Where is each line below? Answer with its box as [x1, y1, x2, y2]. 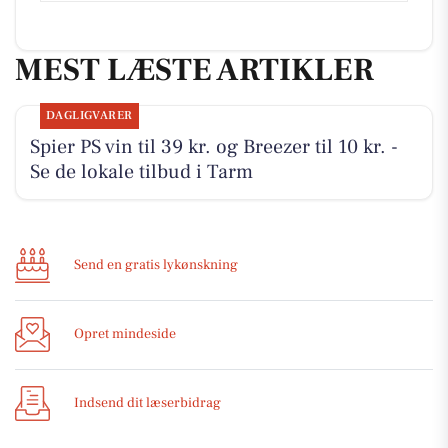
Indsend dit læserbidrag [74, 394, 221, 413]
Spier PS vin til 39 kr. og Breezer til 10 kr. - [29, 134, 398, 161]
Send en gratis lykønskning [74, 256, 238, 275]
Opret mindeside [74, 325, 176, 344]
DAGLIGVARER [45, 108, 133, 124]
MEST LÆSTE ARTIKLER [15, 48, 374, 91]
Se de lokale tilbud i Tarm [29, 159, 253, 186]
